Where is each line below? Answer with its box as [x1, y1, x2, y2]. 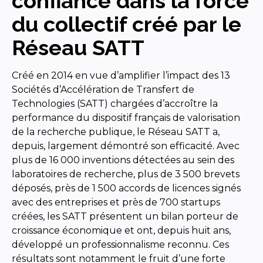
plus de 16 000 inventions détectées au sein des [12, 154, 234, 166]
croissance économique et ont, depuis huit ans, [12, 224, 231, 236]
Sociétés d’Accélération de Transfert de [12, 83, 194, 95]
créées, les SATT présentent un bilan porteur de [12, 210, 238, 222]
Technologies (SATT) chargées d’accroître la [12, 97, 218, 109]
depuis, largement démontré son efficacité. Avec [12, 140, 240, 151]
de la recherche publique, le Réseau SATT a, [12, 126, 220, 137]
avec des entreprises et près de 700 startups [12, 196, 220, 208]
